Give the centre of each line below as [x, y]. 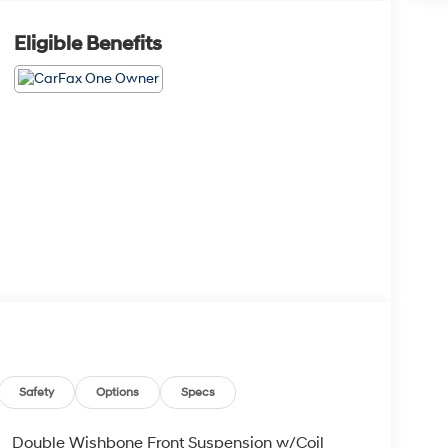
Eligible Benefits [87, 44]
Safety [37, 393]
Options [118, 393]
